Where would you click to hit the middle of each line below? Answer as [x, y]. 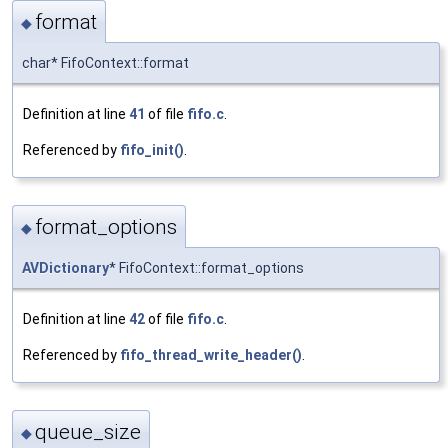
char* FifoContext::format [105, 62]
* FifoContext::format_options [206, 268]
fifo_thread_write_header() [211, 355]
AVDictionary [65, 268]
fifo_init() [152, 149]
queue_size [88, 432]
